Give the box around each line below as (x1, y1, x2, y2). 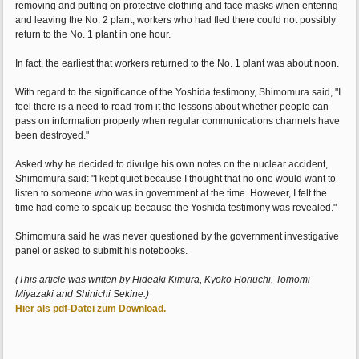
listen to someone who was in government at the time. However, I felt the (15, 188, 328, 200)
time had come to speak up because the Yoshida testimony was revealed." (15, 202, 337, 214)
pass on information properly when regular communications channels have (15, 115, 341, 127)
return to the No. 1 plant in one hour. (15, 29, 171, 41)
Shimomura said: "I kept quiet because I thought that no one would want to (15, 173, 337, 185)
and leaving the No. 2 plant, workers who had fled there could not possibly (15, 14, 337, 26)
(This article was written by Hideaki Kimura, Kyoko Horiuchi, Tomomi (15, 274, 311, 286)
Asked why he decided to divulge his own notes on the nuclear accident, (15, 159, 329, 171)
